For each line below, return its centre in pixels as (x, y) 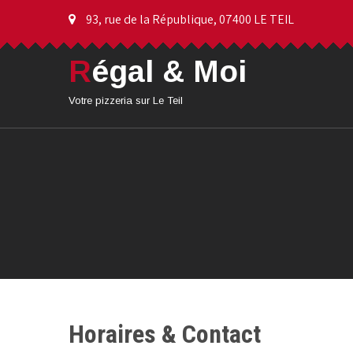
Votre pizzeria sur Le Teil (126, 100)
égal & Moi (169, 71)
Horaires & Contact (165, 334)
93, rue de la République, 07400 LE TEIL (189, 19)
